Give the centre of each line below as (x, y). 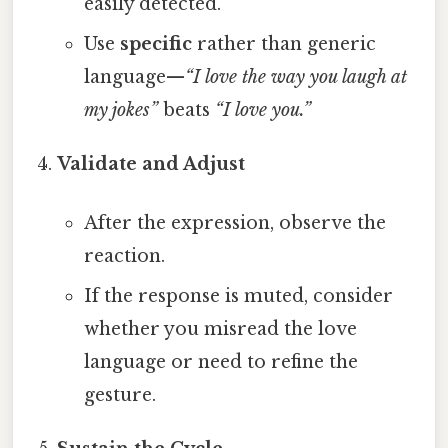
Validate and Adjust (151, 163)
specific (155, 43)
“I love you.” (262, 109)
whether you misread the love (220, 329)
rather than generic (283, 43)
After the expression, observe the (234, 223)
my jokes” (120, 109)
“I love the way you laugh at (295, 76)
